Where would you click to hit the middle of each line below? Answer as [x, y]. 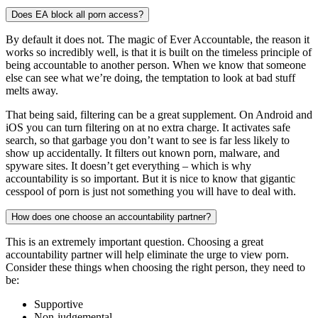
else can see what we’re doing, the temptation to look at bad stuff [150, 77]
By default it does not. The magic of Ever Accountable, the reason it [158, 39]
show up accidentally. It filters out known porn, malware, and [143, 153]
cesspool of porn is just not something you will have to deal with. [151, 191]
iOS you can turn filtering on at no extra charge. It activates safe [148, 127]
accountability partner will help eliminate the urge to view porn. [147, 254]
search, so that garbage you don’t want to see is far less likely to [148, 140]
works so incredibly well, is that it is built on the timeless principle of [159, 52]
